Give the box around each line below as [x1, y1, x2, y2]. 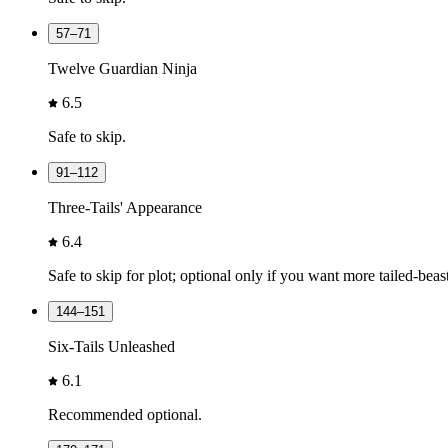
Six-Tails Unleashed [48, 337, 175, 355]
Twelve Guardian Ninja [48, 59, 197, 77]
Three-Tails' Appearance [48, 198, 202, 216]
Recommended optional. [48, 405, 202, 423]
